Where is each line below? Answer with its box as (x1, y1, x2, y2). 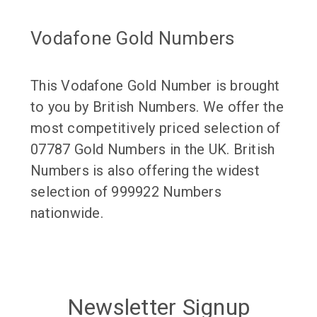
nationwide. (30, 204, 103, 221)
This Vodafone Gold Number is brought (30, 76, 279, 94)
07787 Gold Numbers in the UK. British (30, 140, 275, 158)
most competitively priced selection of (30, 119, 281, 137)
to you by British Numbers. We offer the (30, 98, 284, 115)
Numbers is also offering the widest (30, 161, 260, 179)
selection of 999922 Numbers (30, 183, 221, 200)
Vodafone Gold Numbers (30, 27, 235, 49)
